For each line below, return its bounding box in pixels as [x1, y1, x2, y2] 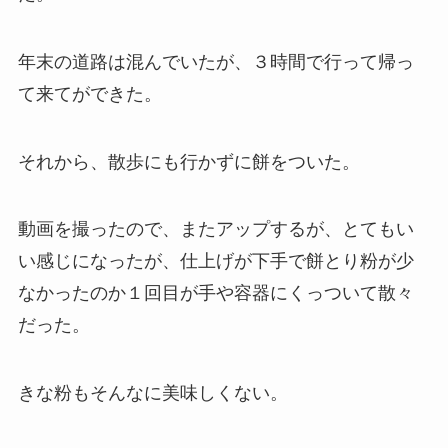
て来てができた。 [17, 83, 162, 104]
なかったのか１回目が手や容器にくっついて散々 [17, 283, 414, 304]
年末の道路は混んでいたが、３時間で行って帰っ [17, 51, 414, 72]
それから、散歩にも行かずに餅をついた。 [17, 151, 360, 172]
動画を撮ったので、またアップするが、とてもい [17, 219, 414, 240]
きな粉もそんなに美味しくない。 [17, 383, 288, 404]
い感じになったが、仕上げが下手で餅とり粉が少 [17, 251, 414, 272]
